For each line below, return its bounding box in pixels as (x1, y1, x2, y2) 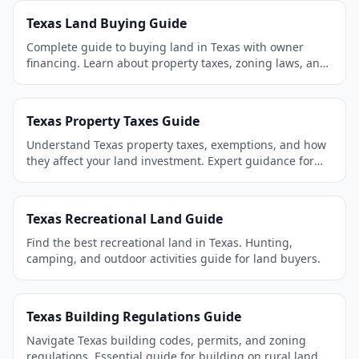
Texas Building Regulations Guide (26, 308, 241, 325)
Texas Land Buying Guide (26, 14, 187, 32)
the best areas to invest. (26, 71, 155, 87)
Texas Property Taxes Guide (26, 112, 200, 130)
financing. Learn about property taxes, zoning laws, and (26, 55, 327, 71)
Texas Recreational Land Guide (26, 210, 223, 228)
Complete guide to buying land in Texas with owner (26, 39, 304, 54)
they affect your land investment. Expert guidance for (26, 153, 314, 168)
